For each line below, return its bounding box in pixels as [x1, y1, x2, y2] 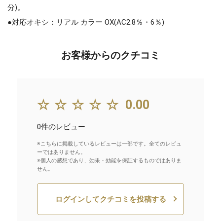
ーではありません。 [37, 148, 86, 155]
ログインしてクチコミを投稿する [55, 194, 166, 204]
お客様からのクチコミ [61, 49, 160, 61]
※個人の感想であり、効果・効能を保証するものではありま [37, 157, 182, 164]
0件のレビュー [37, 122, 85, 131]
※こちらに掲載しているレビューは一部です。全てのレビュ [37, 140, 182, 147]
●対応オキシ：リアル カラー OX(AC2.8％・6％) [7, 17, 164, 27]
